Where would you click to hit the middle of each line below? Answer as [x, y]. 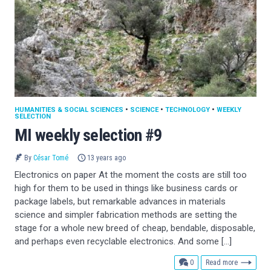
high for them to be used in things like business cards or [126, 188]
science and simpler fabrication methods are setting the [126, 214]
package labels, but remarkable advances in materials [120, 201]
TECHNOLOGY [188, 109]
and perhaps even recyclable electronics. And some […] [123, 241]
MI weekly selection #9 [88, 135]
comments [208, 262]
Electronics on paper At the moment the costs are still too [131, 175]
